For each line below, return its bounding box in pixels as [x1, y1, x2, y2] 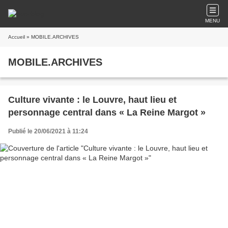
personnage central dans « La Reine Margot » [8, 107, 206, 118]
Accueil [8, 34, 25, 40]
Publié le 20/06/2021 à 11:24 [8, 128, 88, 135]
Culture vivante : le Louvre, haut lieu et [8, 95, 177, 105]
